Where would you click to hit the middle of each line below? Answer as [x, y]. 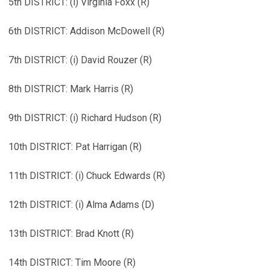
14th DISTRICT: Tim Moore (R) [72, 262]
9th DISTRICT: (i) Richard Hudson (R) [85, 118]
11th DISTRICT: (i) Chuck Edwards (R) [87, 176]
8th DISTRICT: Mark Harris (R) [71, 89]
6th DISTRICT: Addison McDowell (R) [86, 31]
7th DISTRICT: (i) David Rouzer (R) [80, 60]
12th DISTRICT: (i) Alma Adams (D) [81, 205]
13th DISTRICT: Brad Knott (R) [71, 234]
